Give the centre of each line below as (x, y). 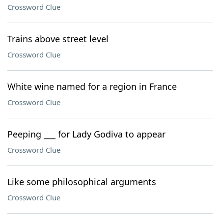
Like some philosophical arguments (82, 182)
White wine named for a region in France (92, 86)
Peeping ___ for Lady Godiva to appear (86, 134)
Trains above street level (58, 39)
